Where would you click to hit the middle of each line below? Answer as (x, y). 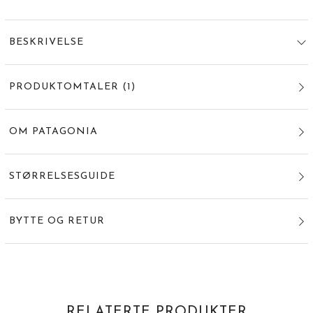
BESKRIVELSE (46, 43)
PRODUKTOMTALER (64, 87)
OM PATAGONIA (53, 132)
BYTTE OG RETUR (57, 221)
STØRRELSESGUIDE (62, 177)
